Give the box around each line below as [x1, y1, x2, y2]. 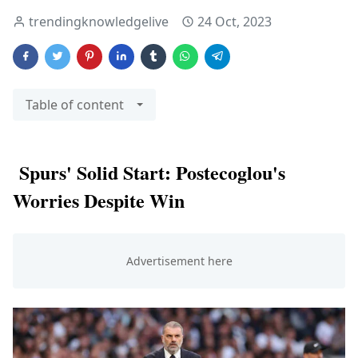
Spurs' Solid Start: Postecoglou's [13, 158, 285, 187]
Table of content [26, 96, 124, 113]
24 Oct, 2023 [197, 13, 272, 30]
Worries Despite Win [13, 186, 185, 215]
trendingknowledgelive [29, 13, 169, 30]
